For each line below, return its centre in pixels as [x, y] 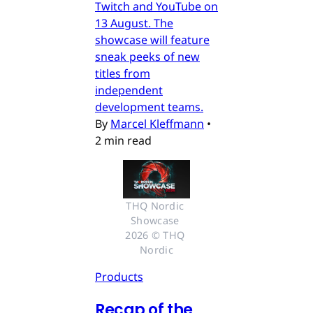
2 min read [123, 141]
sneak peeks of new [147, 57]
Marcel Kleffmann [157, 124]
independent [129, 90]
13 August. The [134, 23]
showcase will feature [152, 40]
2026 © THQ [155, 235]
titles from [123, 74]
